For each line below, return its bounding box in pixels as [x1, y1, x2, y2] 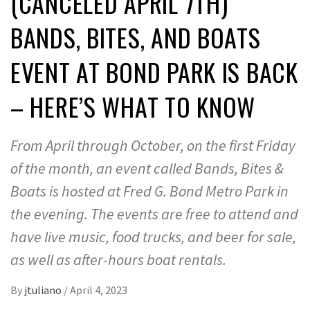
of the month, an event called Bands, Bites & [10, 158, 284, 178]
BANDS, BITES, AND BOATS [10, 18, 261, 55]
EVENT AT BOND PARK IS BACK [10, 53, 298, 90]
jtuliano [24, 282, 64, 297]
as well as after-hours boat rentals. [10, 249, 226, 269]
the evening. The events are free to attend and [10, 203, 298, 224]
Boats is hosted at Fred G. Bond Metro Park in [10, 181, 289, 201]
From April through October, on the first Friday [10, 135, 295, 155]
